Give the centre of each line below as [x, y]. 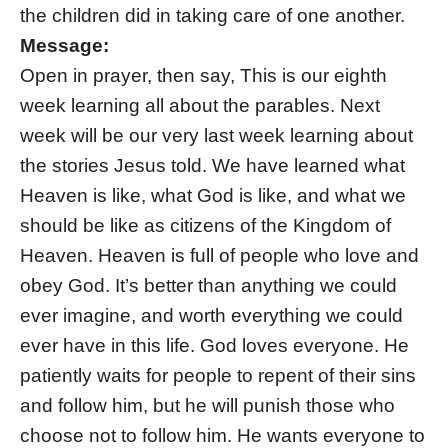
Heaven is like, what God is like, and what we [213, 196]
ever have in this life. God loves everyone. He [214, 346]
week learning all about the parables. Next [200, 106]
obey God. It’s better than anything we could [208, 286]
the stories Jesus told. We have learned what [212, 166]
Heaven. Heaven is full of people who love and [219, 256]
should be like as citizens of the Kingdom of [205, 226]
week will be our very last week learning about [216, 136]
